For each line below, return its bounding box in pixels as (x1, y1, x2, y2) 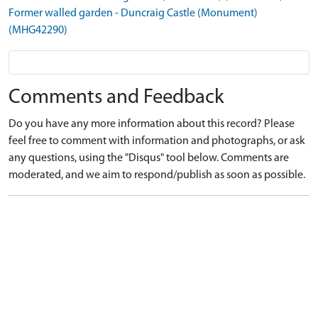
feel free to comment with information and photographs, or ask (9, 136, 305, 147)
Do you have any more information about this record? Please (9, 119, 295, 130)
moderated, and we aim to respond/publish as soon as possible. (9, 170, 305, 181)
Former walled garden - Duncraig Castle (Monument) (9, 8, 258, 19)
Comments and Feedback (9, 87, 224, 108)
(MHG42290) (9, 25, 67, 36)
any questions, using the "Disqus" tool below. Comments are (9, 153, 289, 164)
